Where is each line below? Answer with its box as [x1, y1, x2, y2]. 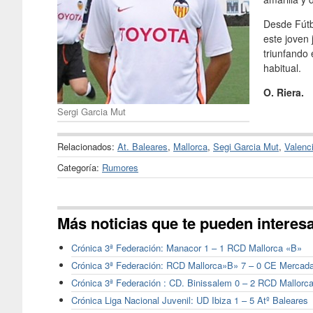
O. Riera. [263, 85, 304, 99]
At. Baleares [117, 139, 168, 153]
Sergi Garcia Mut [57, 104, 126, 118]
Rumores [102, 160, 138, 174]
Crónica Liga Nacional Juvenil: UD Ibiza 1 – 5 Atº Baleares [71, 293, 308, 307]
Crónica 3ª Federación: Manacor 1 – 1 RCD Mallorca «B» [71, 241, 302, 255]
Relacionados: [57, 139, 117, 153]
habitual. [263, 60, 301, 75]
